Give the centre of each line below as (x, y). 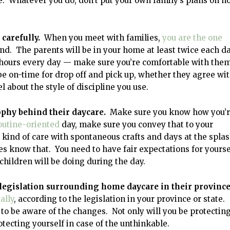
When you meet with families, (102, 37)
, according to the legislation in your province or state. (120, 199)
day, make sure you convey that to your (136, 124)
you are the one (192, 37)
